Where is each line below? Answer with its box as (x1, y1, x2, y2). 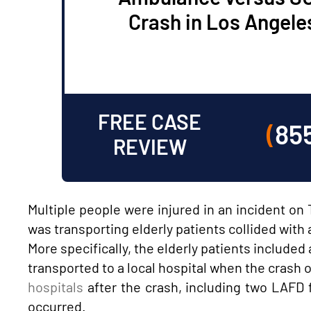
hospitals (28, 278, 83, 295)
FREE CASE (98, 109, 202, 135)
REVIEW (112, 134, 187, 160)
